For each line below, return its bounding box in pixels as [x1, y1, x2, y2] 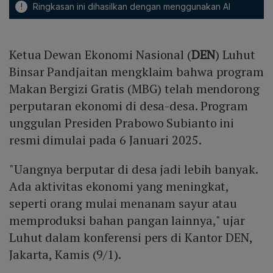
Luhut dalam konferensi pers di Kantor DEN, [9, 229, 252, 246]
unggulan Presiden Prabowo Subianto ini [9, 115, 235, 132]
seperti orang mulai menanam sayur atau [9, 195, 238, 212]
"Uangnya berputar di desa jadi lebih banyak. [9, 161, 258, 178]
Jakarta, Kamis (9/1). [9, 246, 121, 263]
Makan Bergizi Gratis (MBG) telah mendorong [9, 80, 260, 97]
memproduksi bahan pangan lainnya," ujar [9, 212, 246, 229]
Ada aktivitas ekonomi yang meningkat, [9, 178, 229, 195]
